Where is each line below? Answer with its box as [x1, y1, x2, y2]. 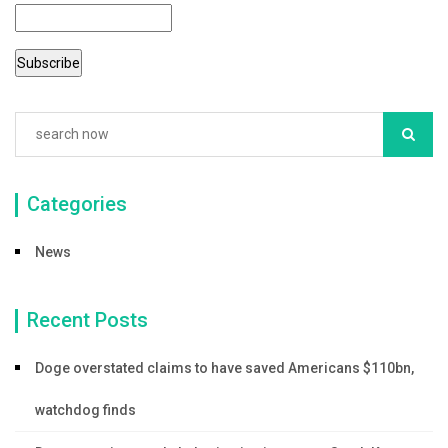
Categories [27, 191, 127, 216]
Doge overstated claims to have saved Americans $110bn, [35, 359, 414, 376]
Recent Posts [27, 307, 148, 332]
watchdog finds [35, 401, 136, 418]
